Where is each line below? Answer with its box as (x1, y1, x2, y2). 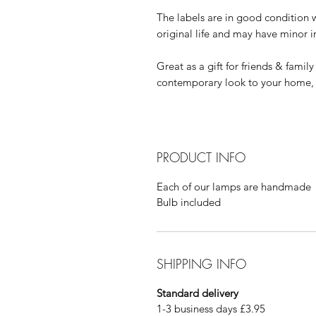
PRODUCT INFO (157, 149, 245, 166)
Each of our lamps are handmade (157, 180, 311, 193)
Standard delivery (157, 286, 238, 300)
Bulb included (157, 195, 221, 209)
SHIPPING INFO (157, 255, 246, 272)
